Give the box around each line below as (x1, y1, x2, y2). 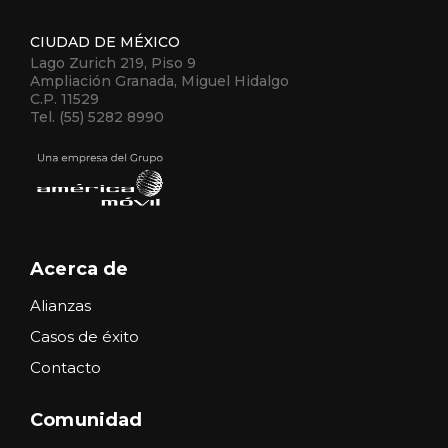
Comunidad (30, 408, 143, 431)
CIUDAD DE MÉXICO (30, 33, 180, 51)
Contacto (30, 357, 101, 377)
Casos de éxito (30, 326, 139, 346)
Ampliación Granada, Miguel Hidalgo (30, 72, 289, 90)
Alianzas (30, 295, 91, 315)
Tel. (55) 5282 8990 (30, 108, 164, 126)
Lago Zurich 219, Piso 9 (30, 54, 196, 72)
